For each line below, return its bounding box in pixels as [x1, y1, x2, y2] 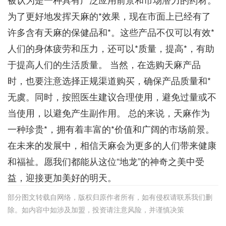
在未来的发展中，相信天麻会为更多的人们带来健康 [7, 138, 216, 152]
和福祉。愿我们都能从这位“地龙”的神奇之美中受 [7, 154, 204, 168]
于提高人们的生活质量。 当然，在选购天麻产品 [7, 58, 201, 71]
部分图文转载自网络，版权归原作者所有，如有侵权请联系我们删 [7, 191, 212, 202]
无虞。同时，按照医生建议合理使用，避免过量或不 [7, 90, 216, 103]
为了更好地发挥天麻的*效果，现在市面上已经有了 [7, 9, 211, 23]
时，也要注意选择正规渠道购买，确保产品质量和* [7, 74, 211, 87]
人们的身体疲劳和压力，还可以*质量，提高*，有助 [7, 41, 214, 55]
